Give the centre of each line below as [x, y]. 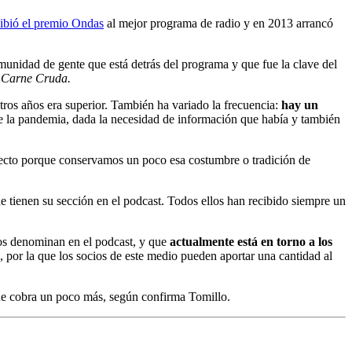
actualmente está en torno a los [251, 242]
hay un [300, 105]
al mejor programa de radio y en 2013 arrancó [218, 24]
